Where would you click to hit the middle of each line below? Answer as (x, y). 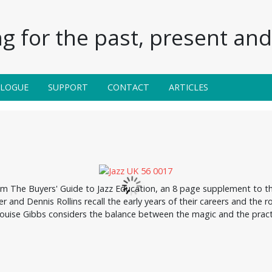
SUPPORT (68, 87)
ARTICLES (189, 87)
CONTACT (128, 87)
